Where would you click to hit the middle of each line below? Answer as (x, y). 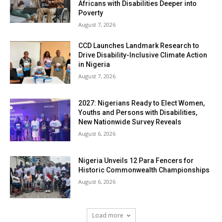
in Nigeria (94, 65)
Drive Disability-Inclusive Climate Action (143, 55)
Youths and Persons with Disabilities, (138, 113)
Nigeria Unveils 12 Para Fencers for (136, 160)
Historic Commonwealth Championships (144, 170)
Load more (108, 216)
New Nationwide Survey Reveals (130, 122)
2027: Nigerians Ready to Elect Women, (142, 103)
